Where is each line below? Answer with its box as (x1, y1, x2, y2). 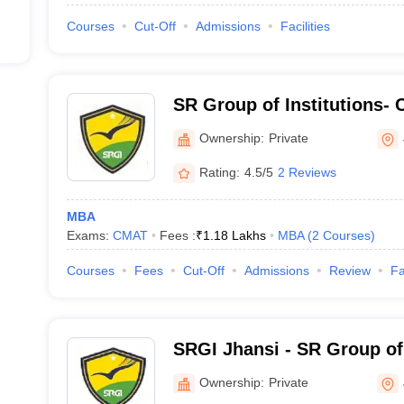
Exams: (66, 228, 113, 243)
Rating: (198, 164, 240, 179)
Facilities (280, 19, 330, 33)
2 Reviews (277, 164, 336, 179)
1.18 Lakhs (202, 228, 266, 243)
